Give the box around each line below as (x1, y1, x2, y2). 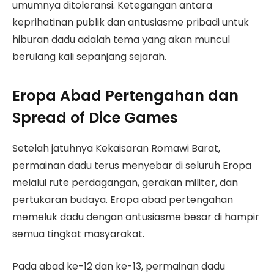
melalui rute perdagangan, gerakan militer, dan (12, 176, 238, 190)
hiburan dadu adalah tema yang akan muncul (12, 32, 230, 47)
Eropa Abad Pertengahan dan (12, 86, 239, 106)
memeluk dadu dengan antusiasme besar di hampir (12, 210, 259, 224)
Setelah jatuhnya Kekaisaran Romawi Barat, (12, 141, 220, 156)
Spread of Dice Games (12, 108, 178, 128)
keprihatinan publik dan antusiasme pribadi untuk (12, 15, 249, 30)
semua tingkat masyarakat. (12, 227, 144, 242)
